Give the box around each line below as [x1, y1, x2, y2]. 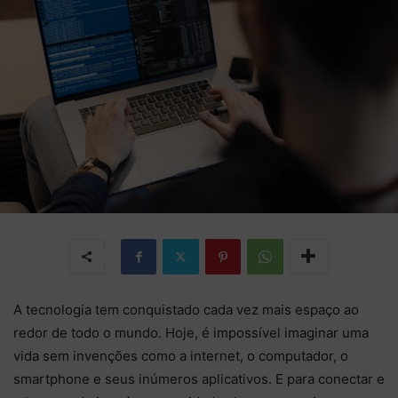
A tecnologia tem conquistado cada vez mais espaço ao [13, 300, 359, 318]
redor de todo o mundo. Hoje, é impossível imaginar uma [13, 323, 369, 341]
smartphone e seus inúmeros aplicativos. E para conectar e [13, 370, 385, 387]
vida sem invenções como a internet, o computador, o [13, 346, 348, 364]
